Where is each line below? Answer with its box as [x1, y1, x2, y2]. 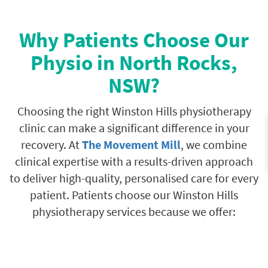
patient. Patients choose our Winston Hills [30, 187, 238, 202]
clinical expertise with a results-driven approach [15, 154, 253, 169]
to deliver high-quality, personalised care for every [10, 170, 258, 185]
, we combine [181, 137, 247, 152]
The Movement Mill [82, 137, 181, 152]
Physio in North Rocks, [31, 50, 237, 76]
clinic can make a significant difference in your [19, 120, 249, 135]
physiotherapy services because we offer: [32, 204, 236, 219]
